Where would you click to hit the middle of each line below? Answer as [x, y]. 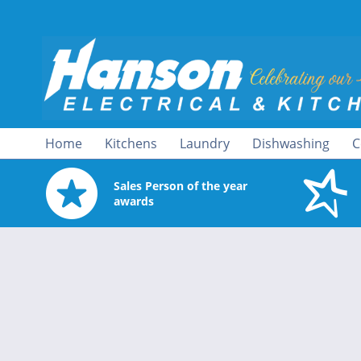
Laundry [205, 143]
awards [133, 201]
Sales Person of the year [180, 185]
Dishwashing [291, 143]
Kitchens [131, 143]
